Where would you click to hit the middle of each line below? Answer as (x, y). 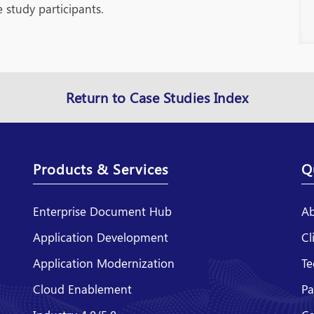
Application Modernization (103, 262)
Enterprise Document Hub (102, 211)
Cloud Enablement (82, 288)
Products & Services (100, 168)
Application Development (100, 237)
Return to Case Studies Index (157, 97)
